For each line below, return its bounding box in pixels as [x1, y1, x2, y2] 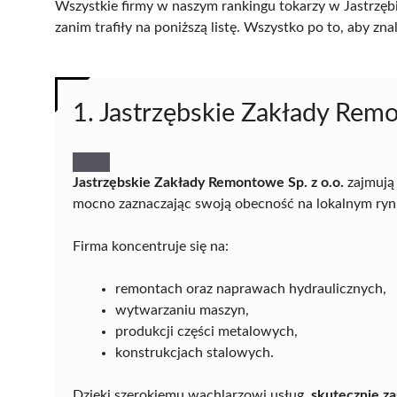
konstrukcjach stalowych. [115, 345, 274, 360]
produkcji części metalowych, [115, 323, 298, 339]
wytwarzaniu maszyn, [115, 302, 249, 317]
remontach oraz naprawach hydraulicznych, [115, 281, 386, 296]
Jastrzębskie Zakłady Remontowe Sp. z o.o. [73, 175, 344, 190]
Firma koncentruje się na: [73, 238, 229, 253]
